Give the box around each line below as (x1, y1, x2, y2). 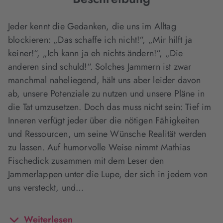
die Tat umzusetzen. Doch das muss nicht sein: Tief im (8, 101, 212, 113)
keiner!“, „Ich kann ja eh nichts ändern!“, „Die (8, 47, 183, 60)
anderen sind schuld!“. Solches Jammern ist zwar (8, 60, 192, 73)
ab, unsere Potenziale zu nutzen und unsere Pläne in (8, 87, 205, 100)
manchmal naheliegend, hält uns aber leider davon (8, 74, 201, 87)
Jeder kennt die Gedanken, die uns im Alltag (8, 20, 176, 33)
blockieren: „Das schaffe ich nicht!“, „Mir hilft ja (8, 33, 193, 46)
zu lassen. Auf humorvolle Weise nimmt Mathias (8, 141, 191, 154)
